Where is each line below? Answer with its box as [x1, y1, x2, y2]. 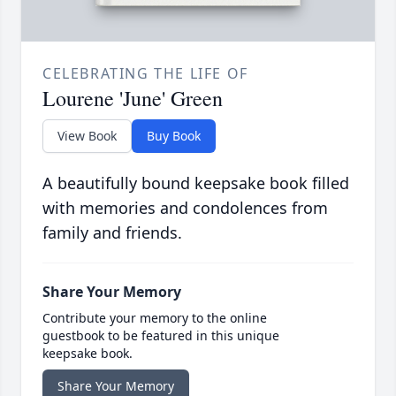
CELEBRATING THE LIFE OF [42, 64, 248, 84]
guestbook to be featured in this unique [42, 327, 279, 345]
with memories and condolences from [42, 197, 328, 219]
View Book [57, 127, 117, 145]
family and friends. [42, 222, 182, 244]
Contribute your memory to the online [42, 309, 267, 327]
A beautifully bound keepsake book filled [42, 172, 349, 194]
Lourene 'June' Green [42, 84, 223, 113]
